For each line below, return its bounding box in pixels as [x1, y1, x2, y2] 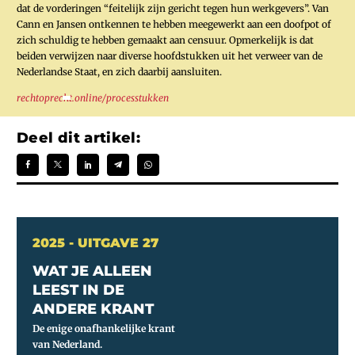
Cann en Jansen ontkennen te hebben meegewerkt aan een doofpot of [17, 17, 331, 30]
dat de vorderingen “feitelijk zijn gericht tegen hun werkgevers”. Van [17, 2, 329, 14]
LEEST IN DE [32, 281, 124, 300]
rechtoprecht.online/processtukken [17, 91, 169, 104]
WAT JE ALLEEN [32, 262, 152, 281]
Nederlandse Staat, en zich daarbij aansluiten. [17, 65, 222, 78]
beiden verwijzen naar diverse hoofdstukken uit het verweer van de [17, 49, 323, 62]
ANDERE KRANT [32, 300, 154, 319]
